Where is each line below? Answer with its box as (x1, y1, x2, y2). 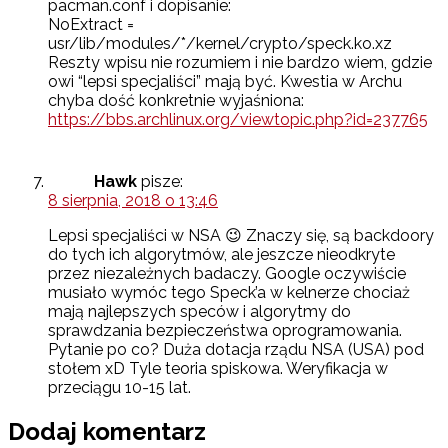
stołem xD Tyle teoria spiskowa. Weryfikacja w (48, 359, 388, 379)
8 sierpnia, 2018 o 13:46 (48, 191, 218, 211)
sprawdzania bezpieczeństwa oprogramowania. (48, 321, 402, 341)
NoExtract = (48, 15, 134, 35)
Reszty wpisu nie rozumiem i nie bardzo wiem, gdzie (48, 53, 432, 73)
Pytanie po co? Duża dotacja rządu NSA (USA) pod (48, 340, 424, 360)
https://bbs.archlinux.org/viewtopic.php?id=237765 (48, 110, 428, 130)
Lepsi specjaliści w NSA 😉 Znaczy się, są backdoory (48, 226, 434, 246)
